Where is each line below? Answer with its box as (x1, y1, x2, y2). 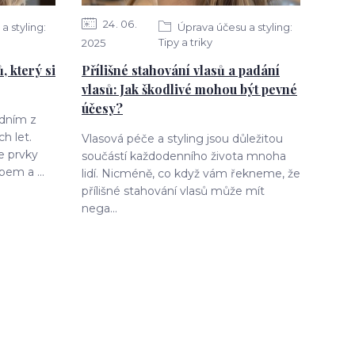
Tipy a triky (158, 35, 212, 48)
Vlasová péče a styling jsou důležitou (82, 132, 283, 146)
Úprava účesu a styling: (174, 20, 292, 33)
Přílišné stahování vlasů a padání (82, 62, 280, 78)
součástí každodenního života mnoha (82, 149, 286, 163)
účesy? (82, 100, 123, 116)
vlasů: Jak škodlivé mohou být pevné (82, 81, 297, 97)
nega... (82, 201, 117, 216)
